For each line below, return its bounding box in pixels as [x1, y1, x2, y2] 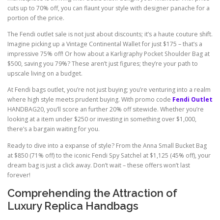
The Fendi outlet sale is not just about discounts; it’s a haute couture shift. [7, 30, 213, 39]
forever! [7, 170, 30, 179]
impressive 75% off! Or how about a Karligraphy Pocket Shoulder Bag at [7, 50, 210, 58]
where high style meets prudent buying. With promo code [7, 95, 172, 104]
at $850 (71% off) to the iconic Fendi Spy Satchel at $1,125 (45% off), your [7, 151, 211, 160]
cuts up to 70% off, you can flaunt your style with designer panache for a [7, 4, 210, 13]
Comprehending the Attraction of [7, 186, 177, 199]
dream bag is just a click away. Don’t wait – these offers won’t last [7, 161, 190, 169]
